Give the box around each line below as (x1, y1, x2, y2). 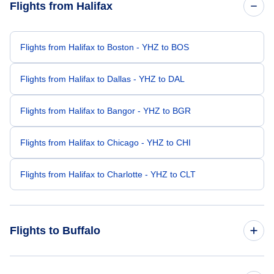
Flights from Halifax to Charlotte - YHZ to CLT (20, 169, 196, 179)
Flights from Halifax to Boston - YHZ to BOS (20, 42, 189, 52)
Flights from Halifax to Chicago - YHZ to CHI (20, 138, 191, 147)
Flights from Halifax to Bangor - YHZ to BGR (20, 106, 191, 116)
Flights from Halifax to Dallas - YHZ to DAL (20, 74, 185, 84)
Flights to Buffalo (10, 224, 100, 237)
